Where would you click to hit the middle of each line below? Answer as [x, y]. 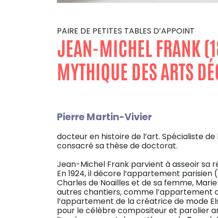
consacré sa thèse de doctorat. [117, 146]
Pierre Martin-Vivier [104, 117]
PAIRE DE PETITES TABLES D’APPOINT [126, 31]
